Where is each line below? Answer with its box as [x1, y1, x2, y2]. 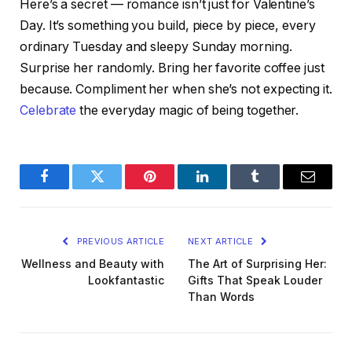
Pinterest [148, 181, 198, 196]
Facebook [43, 181, 98, 196]
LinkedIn [201, 181, 253, 196]
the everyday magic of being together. [76, 103, 299, 119]
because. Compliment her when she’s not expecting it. [20, 82, 332, 97]
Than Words [188, 290, 255, 304]
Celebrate [20, 103, 77, 119]
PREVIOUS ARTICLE [74, 236, 164, 247]
